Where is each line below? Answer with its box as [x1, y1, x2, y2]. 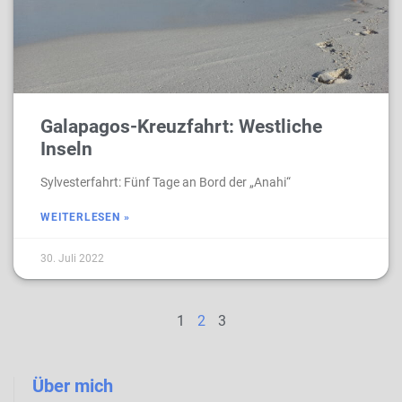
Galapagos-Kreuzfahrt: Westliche [40, 116, 322, 137]
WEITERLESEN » [40, 211, 130, 223]
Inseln [40, 138, 92, 160]
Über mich [32, 375, 113, 397]
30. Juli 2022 [40, 252, 104, 265]
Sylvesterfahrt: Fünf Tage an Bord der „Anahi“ [40, 175, 291, 189]
